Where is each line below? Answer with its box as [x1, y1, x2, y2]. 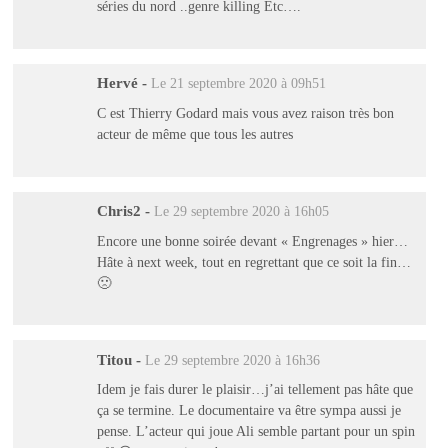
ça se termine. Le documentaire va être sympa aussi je [96, 402, 401, 419]
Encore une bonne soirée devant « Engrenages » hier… [96, 232, 408, 249]
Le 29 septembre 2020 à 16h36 [144, 352, 320, 368]
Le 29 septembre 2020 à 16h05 [153, 204, 329, 220]
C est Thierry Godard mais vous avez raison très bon [96, 104, 394, 121]
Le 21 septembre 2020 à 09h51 [150, 76, 326, 92]
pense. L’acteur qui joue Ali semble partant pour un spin [96, 423, 415, 440]
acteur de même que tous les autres [96, 125, 293, 142]
